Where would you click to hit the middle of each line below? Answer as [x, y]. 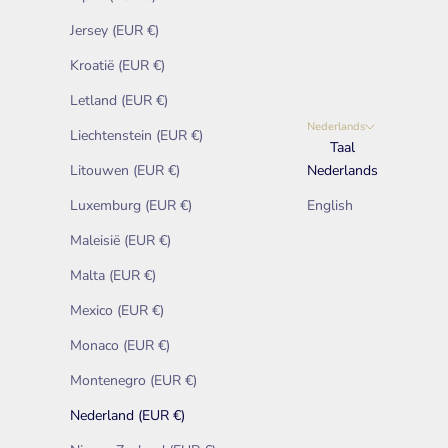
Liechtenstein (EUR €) [136, 135]
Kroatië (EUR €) [117, 65]
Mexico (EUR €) [117, 310]
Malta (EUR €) [113, 275]
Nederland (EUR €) [127, 415]
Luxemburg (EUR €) [131, 205]
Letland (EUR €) [119, 100]
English [330, 205]
